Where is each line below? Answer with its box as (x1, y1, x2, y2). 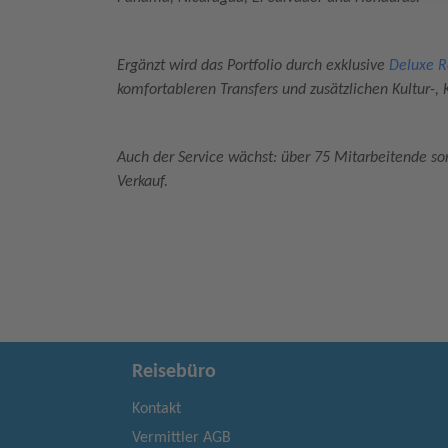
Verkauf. (117, 173, 168, 190)
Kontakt (132, 401, 181, 417)
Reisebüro (132, 362, 216, 382)
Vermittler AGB (132, 430, 231, 446)
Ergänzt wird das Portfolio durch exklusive (117, 57, 389, 74)
